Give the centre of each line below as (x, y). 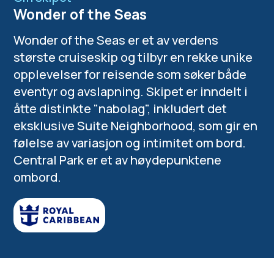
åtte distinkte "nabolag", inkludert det (120, 108)
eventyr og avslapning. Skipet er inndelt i (131, 91)
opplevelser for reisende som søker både (130, 74)
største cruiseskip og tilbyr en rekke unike (133, 57)
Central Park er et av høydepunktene (118, 160)
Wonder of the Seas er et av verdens (116, 40)
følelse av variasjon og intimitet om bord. (130, 143)
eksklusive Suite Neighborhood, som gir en (136, 125)
